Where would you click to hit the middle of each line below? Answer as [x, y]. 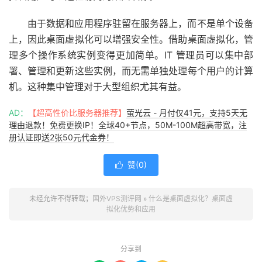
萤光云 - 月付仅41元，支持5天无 [187, 112]
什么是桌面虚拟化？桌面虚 [191, 198]
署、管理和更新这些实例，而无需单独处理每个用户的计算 [131, 70]
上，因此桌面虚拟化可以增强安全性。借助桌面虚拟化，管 [131, 39]
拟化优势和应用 [131, 209]
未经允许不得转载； [61, 198]
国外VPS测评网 [117, 198]
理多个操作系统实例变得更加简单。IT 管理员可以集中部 [131, 55]
